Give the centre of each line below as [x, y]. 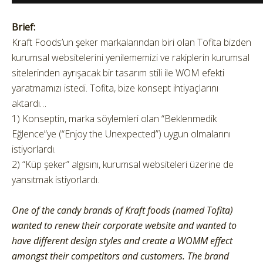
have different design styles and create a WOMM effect [122, 241]
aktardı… [29, 103]
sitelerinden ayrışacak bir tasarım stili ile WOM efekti [118, 73]
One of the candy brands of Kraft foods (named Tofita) [122, 210]
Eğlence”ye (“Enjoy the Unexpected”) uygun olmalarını [121, 134]
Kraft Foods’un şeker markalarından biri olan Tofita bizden [131, 42]
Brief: [23, 27]
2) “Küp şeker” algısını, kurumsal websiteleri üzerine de [123, 164]
